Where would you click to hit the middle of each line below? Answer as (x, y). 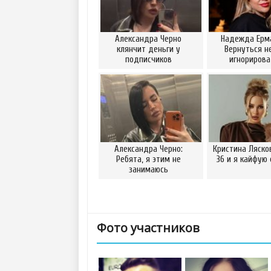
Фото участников (148, 228)
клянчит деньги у (148, 49)
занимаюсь (148, 170)
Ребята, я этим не (148, 159)
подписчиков (148, 60)
